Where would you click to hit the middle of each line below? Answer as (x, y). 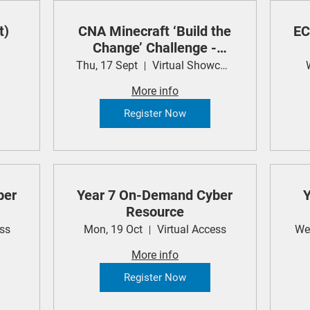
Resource (155, 212)
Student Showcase (155, 65)
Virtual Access (191, 230)
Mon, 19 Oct (113, 230)
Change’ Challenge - (152, 48)
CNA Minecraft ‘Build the (155, 31)
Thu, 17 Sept (107, 66)
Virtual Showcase (224, 66)
